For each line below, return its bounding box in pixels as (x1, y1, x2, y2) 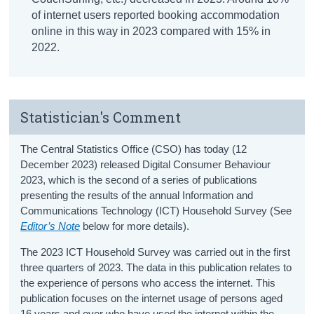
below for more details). (80, 219, 190, 232)
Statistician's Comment (20, 107, 182, 126)
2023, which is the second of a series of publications (20, 173, 258, 186)
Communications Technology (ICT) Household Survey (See (20, 204, 292, 217)
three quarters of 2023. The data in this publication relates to (20, 261, 292, 273)
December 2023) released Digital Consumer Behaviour (20, 158, 271, 170)
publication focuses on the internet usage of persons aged (20, 292, 283, 304)
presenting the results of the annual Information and (20, 189, 254, 201)
